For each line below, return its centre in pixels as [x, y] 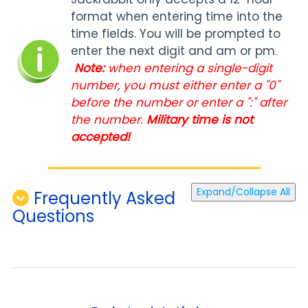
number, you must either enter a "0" [175, 85]
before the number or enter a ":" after [179, 102]
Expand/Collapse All [243, 191]
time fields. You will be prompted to [176, 34]
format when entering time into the [177, 16]
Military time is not [200, 120]
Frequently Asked [104, 198]
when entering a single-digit [190, 68]
